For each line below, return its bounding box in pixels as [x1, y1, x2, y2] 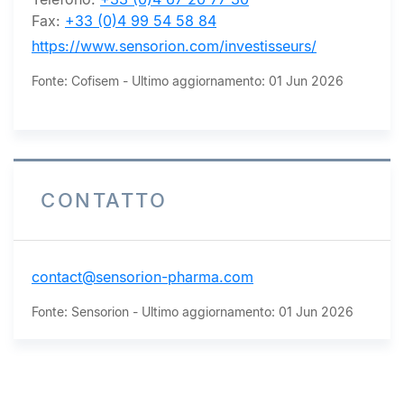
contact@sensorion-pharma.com [32, 268, 253, 286]
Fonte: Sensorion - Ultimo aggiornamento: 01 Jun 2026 [32, 304, 353, 319]
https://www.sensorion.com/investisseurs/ [32, 37, 317, 55]
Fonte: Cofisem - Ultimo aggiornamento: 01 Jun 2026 [32, 73, 344, 88]
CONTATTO [41, 188, 168, 212]
